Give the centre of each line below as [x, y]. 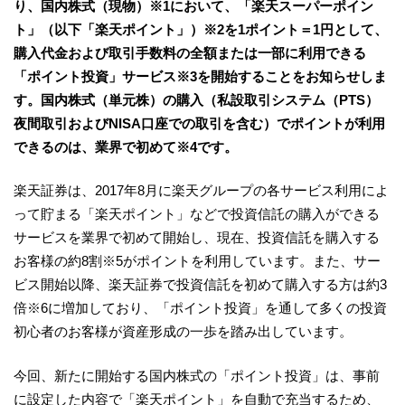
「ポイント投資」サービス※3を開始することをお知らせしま [200, 76]
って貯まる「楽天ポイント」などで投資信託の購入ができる [197, 214]
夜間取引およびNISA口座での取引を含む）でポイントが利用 [199, 123]
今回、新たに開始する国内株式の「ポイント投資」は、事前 [197, 375]
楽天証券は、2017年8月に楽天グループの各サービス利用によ [201, 190]
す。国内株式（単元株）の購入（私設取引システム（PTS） [196, 99]
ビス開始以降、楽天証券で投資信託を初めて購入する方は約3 [200, 284]
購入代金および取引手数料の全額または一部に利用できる [190, 52]
